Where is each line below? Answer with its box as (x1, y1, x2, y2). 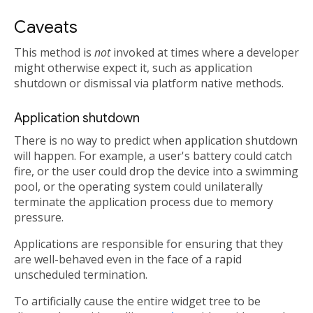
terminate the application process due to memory (14, 194, 273, 210)
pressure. (14, 210, 64, 226)
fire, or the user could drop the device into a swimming (14, 163, 298, 180)
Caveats (14, 17, 78, 38)
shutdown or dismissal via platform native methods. (14, 75, 284, 92)
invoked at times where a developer (110, 45, 299, 61)
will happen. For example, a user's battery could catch (14, 148, 292, 164)
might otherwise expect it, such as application (14, 60, 252, 76)
